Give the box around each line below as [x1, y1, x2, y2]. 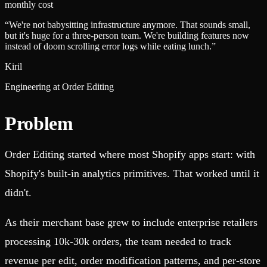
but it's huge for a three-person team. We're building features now [5, 30, 249, 41]
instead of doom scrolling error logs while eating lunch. [5, 41, 212, 52]
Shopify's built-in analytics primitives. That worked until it [5, 167, 259, 180]
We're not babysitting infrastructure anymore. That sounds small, [9, 20, 250, 30]
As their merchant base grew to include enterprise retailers [5, 216, 257, 229]
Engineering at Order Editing [5, 82, 114, 92]
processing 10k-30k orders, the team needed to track [5, 235, 231, 248]
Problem [5, 113, 73, 135]
